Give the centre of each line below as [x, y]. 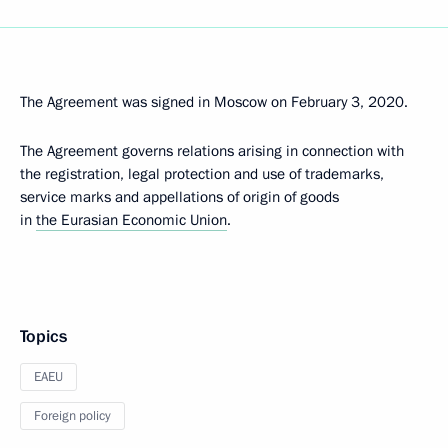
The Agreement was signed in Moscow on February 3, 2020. [214, 102]
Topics [43, 336]
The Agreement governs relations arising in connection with [212, 151]
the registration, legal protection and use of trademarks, [202, 174]
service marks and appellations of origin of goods [179, 197]
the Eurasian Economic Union [131, 220]
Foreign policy [72, 416]
